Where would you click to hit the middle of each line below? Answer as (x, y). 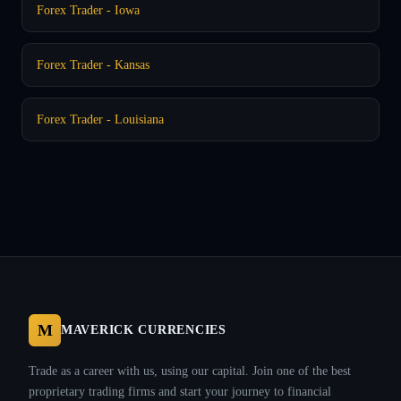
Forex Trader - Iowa (88, 9)
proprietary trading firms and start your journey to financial (180, 391)
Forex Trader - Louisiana (100, 119)
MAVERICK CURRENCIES (144, 329)
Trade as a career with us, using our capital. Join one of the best (190, 370)
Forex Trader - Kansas (93, 64)
